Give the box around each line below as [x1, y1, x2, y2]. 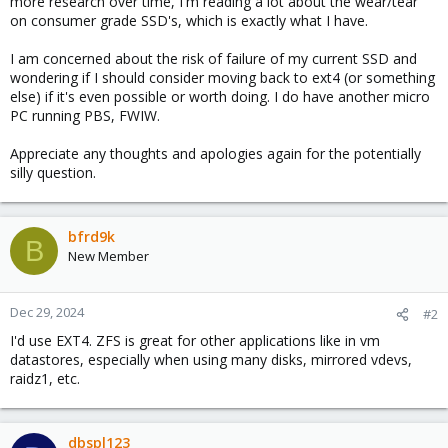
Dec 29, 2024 [10, 303, 84, 321]
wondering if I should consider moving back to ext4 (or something [10, 68, 435, 87]
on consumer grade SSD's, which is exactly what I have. [10, 11, 368, 30]
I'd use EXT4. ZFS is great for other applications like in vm [10, 331, 380, 350]
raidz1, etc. [10, 369, 80, 388]
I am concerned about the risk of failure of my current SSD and [10, 49, 417, 68]
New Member [68, 247, 149, 265]
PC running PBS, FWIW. [10, 106, 160, 125]
